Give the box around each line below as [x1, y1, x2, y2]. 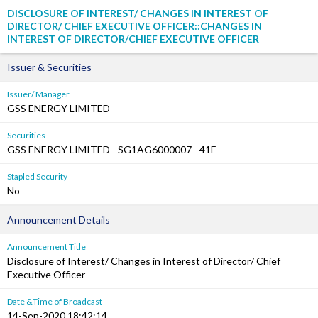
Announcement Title [7, 241, 86, 252]
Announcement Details [7, 214, 110, 226]
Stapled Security [7, 171, 67, 182]
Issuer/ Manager [7, 89, 70, 99]
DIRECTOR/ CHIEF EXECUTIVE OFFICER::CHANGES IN [7, 20, 262, 32]
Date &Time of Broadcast [7, 296, 102, 307]
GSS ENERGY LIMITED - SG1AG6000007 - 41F [7, 143, 216, 155]
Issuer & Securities [7, 61, 92, 73]
